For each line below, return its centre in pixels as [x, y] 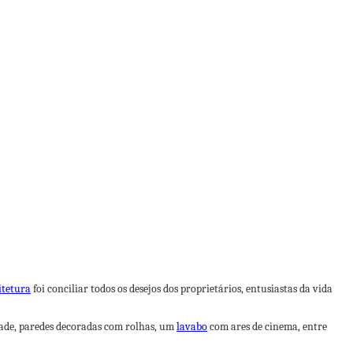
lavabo [192, 327]
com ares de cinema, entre [267, 327]
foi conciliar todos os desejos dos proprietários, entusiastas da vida [182, 289]
